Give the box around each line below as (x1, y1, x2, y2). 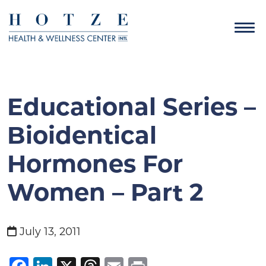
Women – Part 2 (7, 178, 204, 207)
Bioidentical (7, 121, 157, 150)
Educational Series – (7, 92, 256, 121)
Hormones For (7, 149, 183, 178)
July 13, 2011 (17, 225, 81, 238)
